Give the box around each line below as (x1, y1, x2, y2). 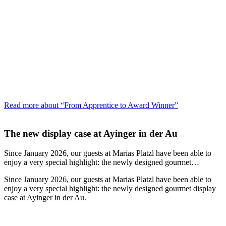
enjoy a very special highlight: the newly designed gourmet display (4, 184, 216, 193)
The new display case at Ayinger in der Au (4, 128, 178, 139)
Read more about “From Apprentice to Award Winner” (4, 100, 178, 109)
